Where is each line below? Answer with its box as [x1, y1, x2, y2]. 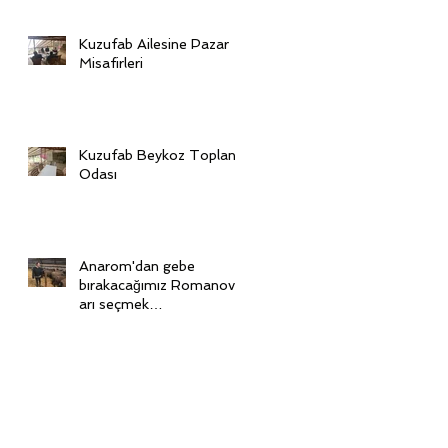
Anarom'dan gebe [79, 257, 195, 274]
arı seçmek [79, 295, 149, 312]
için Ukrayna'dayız [79, 314, 194, 331]
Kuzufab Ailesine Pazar [79, 35, 229, 52]
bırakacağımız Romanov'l [79, 276, 241, 293]
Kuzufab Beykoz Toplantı [79, 146, 245, 163]
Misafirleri [79, 54, 143, 71]
